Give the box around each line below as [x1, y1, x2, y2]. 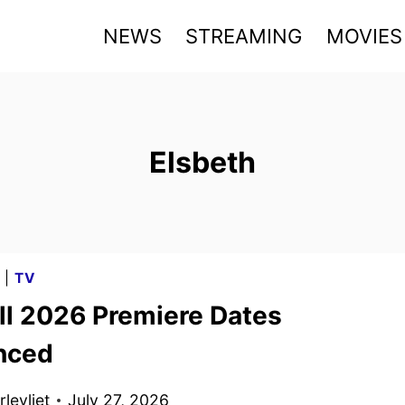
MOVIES [325, 24, 402, 48]
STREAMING [185, 24, 303, 48]
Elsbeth [149, 145, 256, 180]
